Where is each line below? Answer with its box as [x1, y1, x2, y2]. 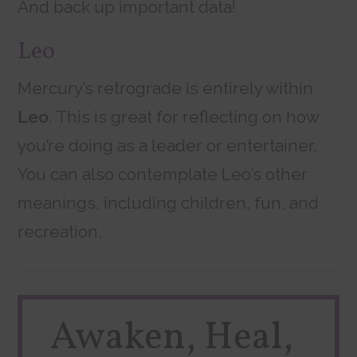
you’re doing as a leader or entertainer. [18, 135, 318, 156]
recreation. [18, 222, 103, 242]
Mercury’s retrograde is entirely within [18, 78, 314, 99]
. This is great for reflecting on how [49, 107, 320, 127]
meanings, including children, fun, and [18, 193, 320, 214]
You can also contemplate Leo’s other [18, 164, 308, 185]
